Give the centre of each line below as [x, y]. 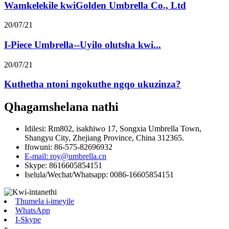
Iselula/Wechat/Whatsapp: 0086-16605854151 [99, 175]
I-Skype [28, 220]
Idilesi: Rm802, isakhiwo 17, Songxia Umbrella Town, [113, 129]
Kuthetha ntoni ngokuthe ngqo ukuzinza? [93, 84]
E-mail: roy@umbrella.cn [65, 156]
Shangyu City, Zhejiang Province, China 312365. [104, 138]
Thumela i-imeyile [45, 201]
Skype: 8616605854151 [63, 166]
